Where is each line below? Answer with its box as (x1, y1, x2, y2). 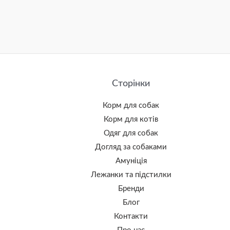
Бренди (118, 184, 144, 193)
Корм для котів (104, 115, 159, 123)
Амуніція (115, 157, 147, 165)
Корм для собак (103, 101, 160, 109)
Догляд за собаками (95, 143, 167, 151)
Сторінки (112, 79, 150, 88)
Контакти (114, 212, 148, 220)
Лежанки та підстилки (90, 170, 171, 179)
